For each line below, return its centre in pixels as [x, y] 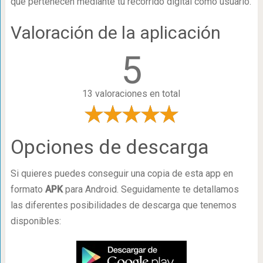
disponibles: [36, 221]
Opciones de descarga [109, 147]
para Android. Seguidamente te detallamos [151, 189]
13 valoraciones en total [131, 94]
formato [28, 189]
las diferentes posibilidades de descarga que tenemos [123, 205]
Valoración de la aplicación [115, 33]
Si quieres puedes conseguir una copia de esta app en [122, 173]
